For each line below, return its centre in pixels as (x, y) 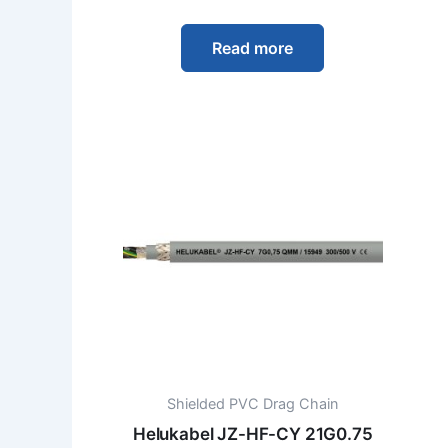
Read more (253, 47)
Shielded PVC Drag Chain (253, 404)
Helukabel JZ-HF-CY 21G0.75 (252, 434)
